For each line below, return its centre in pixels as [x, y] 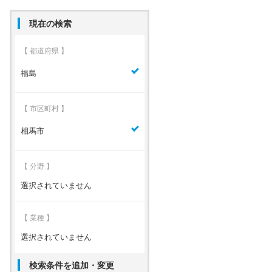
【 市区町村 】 [44, 108]
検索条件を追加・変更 [72, 265]
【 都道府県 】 [44, 51]
